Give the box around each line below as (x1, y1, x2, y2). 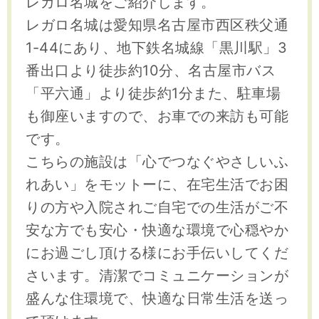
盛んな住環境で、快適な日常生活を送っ (26, 290, 288, 308)
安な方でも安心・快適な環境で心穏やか (26, 221, 288, 239)
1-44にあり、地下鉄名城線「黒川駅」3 (26, 39, 287, 57)
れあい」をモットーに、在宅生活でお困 (26, 176, 288, 194)
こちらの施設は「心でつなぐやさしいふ (26, 153, 288, 171)
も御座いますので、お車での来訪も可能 (26, 108, 288, 125)
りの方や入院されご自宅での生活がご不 (26, 199, 288, 216)
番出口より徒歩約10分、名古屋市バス (26, 62, 276, 80)
